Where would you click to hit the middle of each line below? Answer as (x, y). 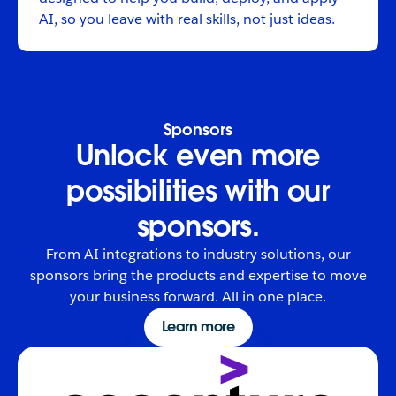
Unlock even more (198, 156)
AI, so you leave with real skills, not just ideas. (187, 19)
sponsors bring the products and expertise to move (198, 276)
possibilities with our (198, 191)
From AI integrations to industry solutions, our (198, 255)
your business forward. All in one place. (198, 297)
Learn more (198, 327)
